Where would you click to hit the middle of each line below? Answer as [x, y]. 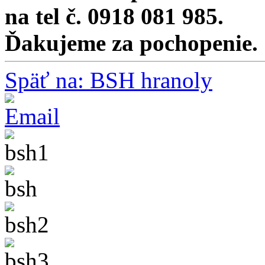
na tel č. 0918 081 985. [114, 17]
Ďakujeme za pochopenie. [131, 43]
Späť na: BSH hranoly [109, 80]
